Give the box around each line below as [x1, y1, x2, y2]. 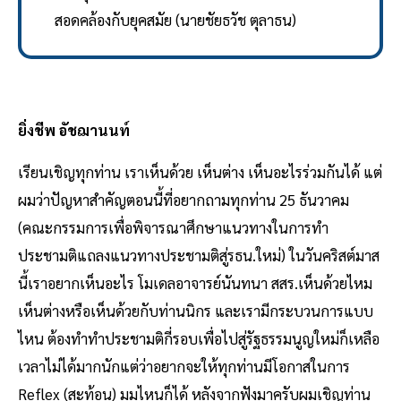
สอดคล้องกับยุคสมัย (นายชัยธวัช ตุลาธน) [54, 10, 296, 30]
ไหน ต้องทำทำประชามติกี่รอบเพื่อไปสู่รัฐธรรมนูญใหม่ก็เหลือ [18, 328, 380, 348]
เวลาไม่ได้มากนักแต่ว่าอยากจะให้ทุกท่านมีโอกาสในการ [18, 355, 350, 376]
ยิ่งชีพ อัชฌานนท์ [18, 119, 130, 140]
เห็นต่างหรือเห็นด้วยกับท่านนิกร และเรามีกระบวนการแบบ [18, 300, 373, 320]
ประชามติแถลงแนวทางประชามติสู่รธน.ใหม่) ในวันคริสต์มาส [18, 244, 380, 265]
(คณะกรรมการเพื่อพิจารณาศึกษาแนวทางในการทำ [18, 217, 328, 237]
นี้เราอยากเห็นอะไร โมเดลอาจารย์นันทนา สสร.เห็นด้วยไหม [18, 272, 372, 293]
